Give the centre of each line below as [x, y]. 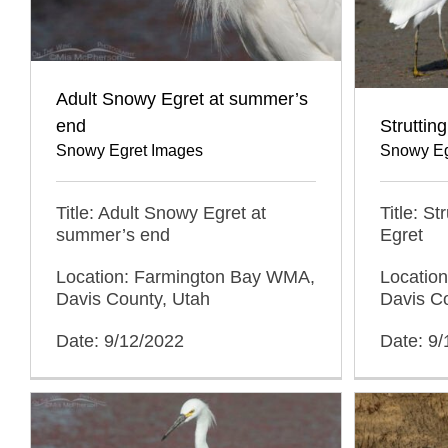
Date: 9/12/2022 [120, 340]
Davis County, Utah [133, 298]
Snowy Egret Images [129, 150]
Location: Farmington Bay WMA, [185, 276]
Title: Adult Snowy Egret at [161, 212]
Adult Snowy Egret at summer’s [182, 98]
